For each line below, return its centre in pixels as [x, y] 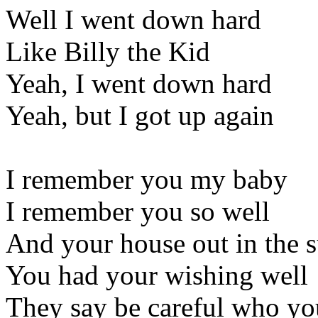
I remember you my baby [147, 179]
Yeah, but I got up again [140, 115]
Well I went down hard [133, 19]
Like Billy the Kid [108, 51]
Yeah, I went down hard [139, 83]
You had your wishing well [157, 275]
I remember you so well [138, 211]
